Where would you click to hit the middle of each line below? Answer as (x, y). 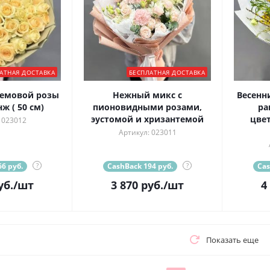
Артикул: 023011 (147, 133)
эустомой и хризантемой (147, 119)
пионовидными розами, (147, 107)
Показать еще (232, 240)
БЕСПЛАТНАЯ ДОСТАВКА (167, 73)
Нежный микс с (147, 95)
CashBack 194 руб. (140, 166)
